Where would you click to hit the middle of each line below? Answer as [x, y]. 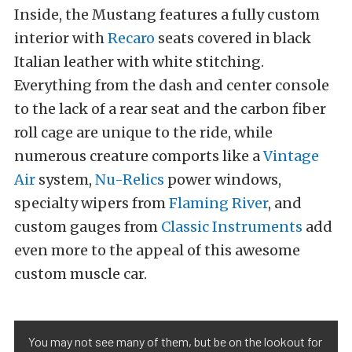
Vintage [291, 156]
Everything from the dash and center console [172, 86]
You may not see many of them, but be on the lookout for [175, 342]
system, [65, 180]
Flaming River [218, 203]
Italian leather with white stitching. [139, 62]
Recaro [131, 38]
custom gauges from [88, 227]
